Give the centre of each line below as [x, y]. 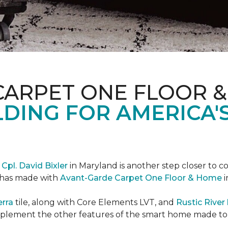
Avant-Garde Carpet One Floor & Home [141, 178]
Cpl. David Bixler [35, 166]
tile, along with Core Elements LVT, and [95, 202]
